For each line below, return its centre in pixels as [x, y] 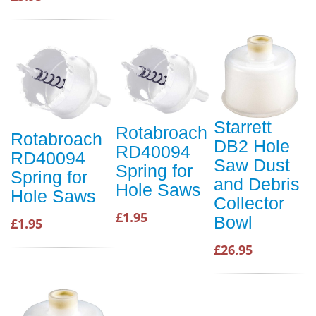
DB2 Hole [252, 146]
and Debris [257, 184]
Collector [249, 203]
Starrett [243, 127]
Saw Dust [252, 165]
